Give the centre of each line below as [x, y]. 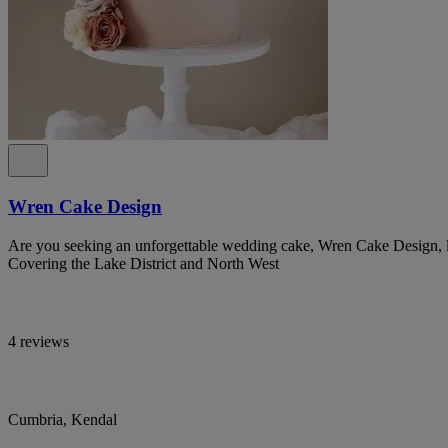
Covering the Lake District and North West [143, 263]
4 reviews [38, 341]
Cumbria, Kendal [62, 419]
